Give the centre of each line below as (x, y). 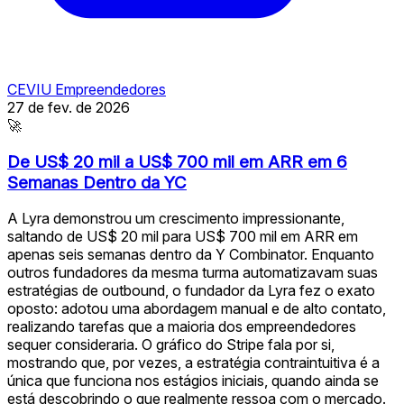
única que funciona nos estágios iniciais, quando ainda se (193, 381)
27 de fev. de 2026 (69, 107)
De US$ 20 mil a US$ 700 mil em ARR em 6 (177, 161)
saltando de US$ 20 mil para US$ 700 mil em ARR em (183, 237)
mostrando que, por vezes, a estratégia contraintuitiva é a (193, 363)
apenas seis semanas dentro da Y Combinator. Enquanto (191, 255)
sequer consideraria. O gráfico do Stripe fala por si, (171, 345)
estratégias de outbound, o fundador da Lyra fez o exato (191, 291)
